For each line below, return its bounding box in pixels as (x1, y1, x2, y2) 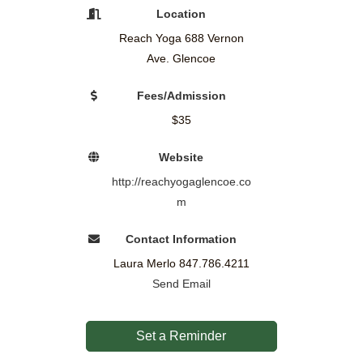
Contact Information (126, 233, 237, 246)
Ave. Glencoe (147, 52, 216, 66)
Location (156, 7, 207, 21)
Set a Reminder (136, 329, 227, 344)
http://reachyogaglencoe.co (111, 175, 251, 189)
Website (159, 151, 204, 164)
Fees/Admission (136, 89, 226, 103)
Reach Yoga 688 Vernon (118, 32, 244, 45)
